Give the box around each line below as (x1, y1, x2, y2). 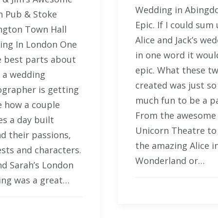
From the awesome (135, 109, 216, 121)
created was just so (135, 79, 217, 91)
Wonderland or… (135, 154, 205, 166)
